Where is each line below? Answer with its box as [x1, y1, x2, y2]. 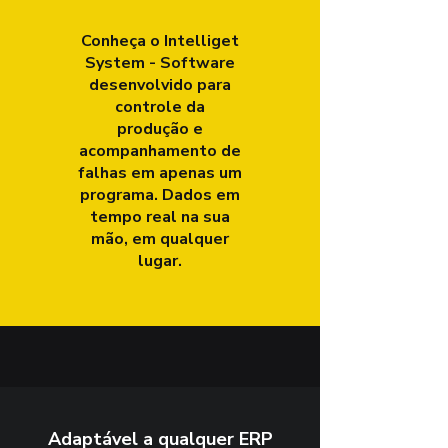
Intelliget [163, 30, 239, 52]
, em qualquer [123, 228, 229, 250]
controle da [114, 96, 205, 118]
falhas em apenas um [77, 162, 242, 184]
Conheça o [80, 30, 164, 52]
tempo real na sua [89, 206, 230, 228]
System [84, 52, 145, 74]
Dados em [161, 184, 240, 206]
